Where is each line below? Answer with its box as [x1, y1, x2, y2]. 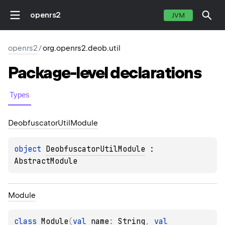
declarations [110, 63, 201, 83]
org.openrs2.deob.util [43, 44, 121, 53]
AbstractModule [14, 156, 77, 167]
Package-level [8, 63, 108, 83]
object [14, 144, 46, 155]
